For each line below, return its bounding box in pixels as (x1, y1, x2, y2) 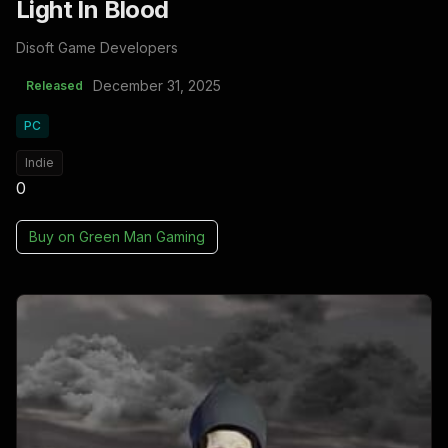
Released (26, 78, 83, 94)
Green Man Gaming (79, 228, 205, 246)
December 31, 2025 (93, 77, 221, 95)
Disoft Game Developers (16, 39, 178, 57)
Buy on (29, 228, 79, 246)
